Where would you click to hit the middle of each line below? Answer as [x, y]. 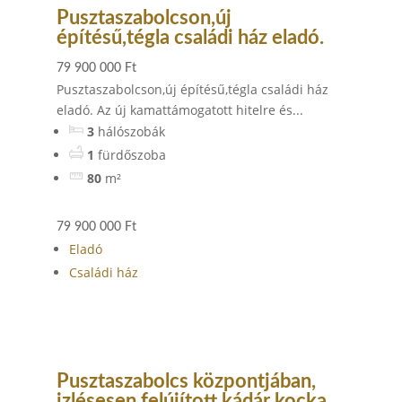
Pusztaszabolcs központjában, [186, 381]
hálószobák [131, 131]
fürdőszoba [131, 155]
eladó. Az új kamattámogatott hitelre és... [179, 110]
